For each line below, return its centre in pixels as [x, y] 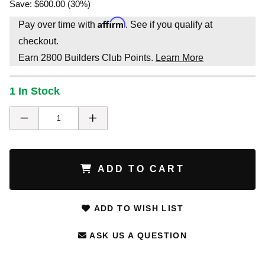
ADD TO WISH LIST [137, 208]
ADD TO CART [139, 169]
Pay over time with [58, 24]
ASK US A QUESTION [137, 236]
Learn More [180, 57]
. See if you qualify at [169, 24]
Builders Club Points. [109, 57]
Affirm [112, 22]
